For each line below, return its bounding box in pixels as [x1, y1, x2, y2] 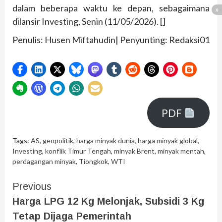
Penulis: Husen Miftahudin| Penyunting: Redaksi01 [12, 34, 210, 46]
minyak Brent [114, 147, 155, 156]
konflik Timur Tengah [45, 147, 111, 156]
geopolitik [43, 136, 73, 145]
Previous [12, 181, 52, 192]
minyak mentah [158, 147, 204, 156]
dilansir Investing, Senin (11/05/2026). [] [12, 16, 166, 27]
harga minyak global [138, 136, 198, 145]
